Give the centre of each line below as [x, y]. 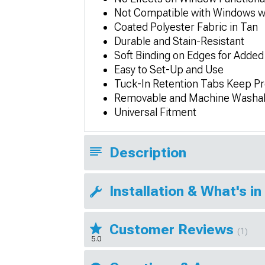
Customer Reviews [173, 230]
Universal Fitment [155, 112]
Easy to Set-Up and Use [169, 70]
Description [148, 153]
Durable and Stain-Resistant [179, 41]
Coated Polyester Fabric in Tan [186, 27]
